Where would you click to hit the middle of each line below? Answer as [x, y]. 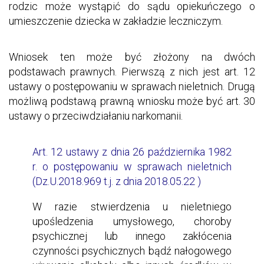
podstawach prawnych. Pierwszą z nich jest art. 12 [132, 72]
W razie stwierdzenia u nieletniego [132, 207]
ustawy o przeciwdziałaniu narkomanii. [96, 116]
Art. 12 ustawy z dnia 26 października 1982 [132, 152]
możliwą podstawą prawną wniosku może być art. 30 [132, 101]
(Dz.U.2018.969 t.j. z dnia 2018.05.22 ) [117, 181]
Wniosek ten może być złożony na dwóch [132, 57]
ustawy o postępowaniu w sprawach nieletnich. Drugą [132, 86]
